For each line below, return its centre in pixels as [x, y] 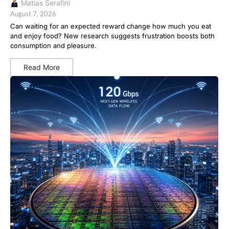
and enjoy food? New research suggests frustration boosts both [112, 36]
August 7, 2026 [33, 14]
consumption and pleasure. [53, 46]
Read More [42, 67]
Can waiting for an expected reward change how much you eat [111, 26]
